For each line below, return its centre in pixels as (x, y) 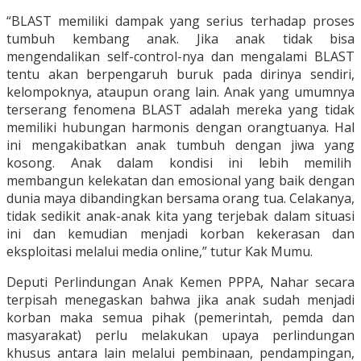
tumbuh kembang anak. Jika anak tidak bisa (180, 39)
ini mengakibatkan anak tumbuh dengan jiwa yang (180, 145)
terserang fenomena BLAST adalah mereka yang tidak (180, 110)
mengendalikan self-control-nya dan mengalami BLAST (180, 57)
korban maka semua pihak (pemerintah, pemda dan (180, 318)
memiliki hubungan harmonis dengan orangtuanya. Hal (180, 128)
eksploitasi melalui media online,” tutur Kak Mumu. (160, 252)
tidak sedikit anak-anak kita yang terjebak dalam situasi (180, 216)
